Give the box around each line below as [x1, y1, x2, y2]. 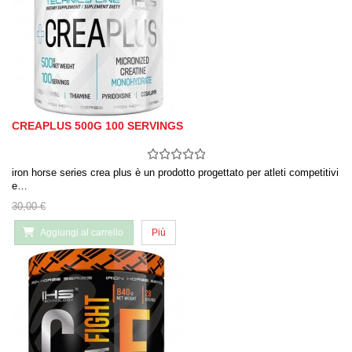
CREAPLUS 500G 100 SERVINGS [12, 119, 183, 133]
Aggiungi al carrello [40, 227, 123, 239]
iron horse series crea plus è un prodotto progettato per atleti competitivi [12, 167, 339, 179]
